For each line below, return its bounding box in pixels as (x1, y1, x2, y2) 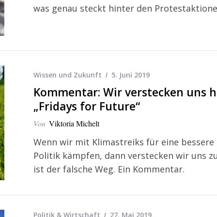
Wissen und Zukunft (33, 70, 102, 79)
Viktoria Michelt (49, 118, 99, 128)
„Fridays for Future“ (33, 98, 140, 114)
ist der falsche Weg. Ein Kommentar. (33, 163, 185, 175)
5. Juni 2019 (111, 70, 150, 79)
